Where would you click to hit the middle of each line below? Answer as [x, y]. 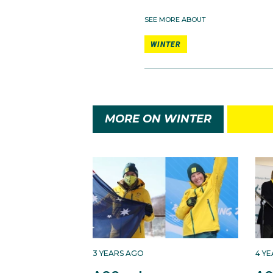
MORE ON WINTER [158, 119]
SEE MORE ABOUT [175, 19]
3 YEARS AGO [118, 253]
